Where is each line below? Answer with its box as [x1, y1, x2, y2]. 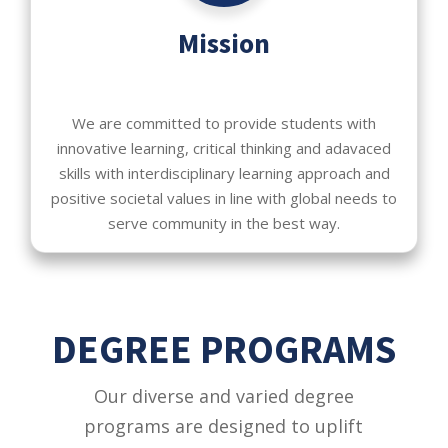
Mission [178, 24, 270, 61]
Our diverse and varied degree [93, 384, 354, 409]
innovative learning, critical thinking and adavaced [57, 138, 391, 159]
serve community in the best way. [108, 213, 340, 234]
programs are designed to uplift [84, 414, 364, 439]
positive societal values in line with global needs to [51, 188, 397, 209]
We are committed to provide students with [72, 113, 376, 134]
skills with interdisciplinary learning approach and [58, 163, 390, 184]
